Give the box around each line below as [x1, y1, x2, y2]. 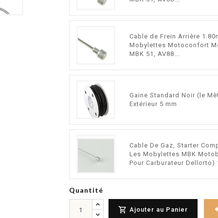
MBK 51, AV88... [129, 50, 181, 57]
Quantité [69, 186, 103, 194]
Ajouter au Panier [129, 205, 188, 213]
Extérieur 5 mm [129, 100, 178, 108]
